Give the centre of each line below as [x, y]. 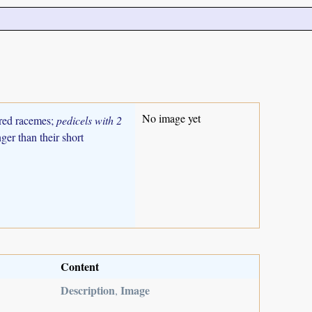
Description [88, 290]
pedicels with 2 [89, 120]
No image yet [171, 118]
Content [80, 266]
